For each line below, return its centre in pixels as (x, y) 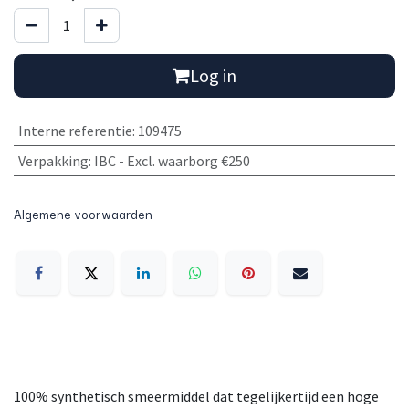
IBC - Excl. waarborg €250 (172, 161)
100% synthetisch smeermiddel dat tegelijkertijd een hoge (196, 396)
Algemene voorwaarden (83, 214)
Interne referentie (75, 131)
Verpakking (53, 161)
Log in (213, 76)
